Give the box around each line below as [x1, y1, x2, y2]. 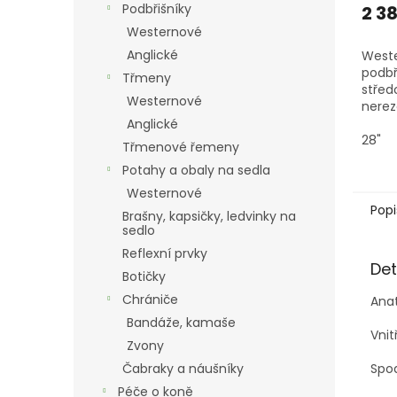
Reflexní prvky [122, 245, 207, 262]
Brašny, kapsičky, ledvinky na [122, 207, 296, 225]
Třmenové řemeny [122, 138, 239, 156]
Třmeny [122, 69, 171, 87]
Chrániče [122, 291, 178, 308]
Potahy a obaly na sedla [122, 161, 270, 179]
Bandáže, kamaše [127, 314, 236, 331]
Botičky [122, 268, 166, 285]
